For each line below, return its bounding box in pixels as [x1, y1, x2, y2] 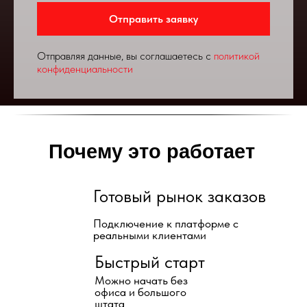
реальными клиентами [93, 228, 206, 242]
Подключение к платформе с [93, 217, 238, 230]
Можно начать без [95, 273, 188, 287]
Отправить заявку [109, 12, 198, 25]
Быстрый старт [95, 251, 205, 272]
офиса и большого [95, 285, 186, 299]
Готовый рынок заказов [93, 186, 266, 206]
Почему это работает [49, 140, 255, 162]
